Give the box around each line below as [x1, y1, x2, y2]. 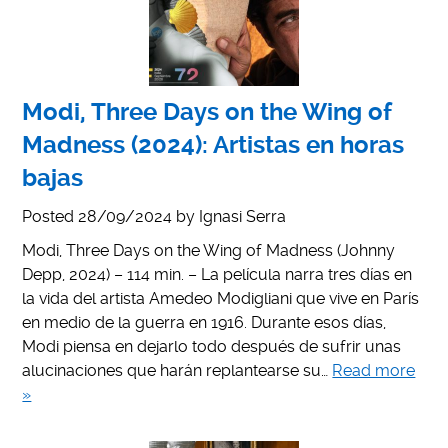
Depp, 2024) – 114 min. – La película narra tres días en [22, 264, 413, 284]
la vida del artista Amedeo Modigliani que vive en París [22, 288, 420, 308]
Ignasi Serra [199, 206, 287, 226]
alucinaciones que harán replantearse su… [22, 360, 333, 380]
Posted [22, 206, 79, 226]
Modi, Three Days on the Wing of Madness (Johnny [22, 240, 396, 260]
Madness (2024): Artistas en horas [22, 130, 405, 159]
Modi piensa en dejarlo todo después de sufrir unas [22, 336, 402, 356]
